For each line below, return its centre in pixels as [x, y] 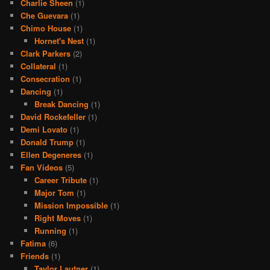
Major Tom [54, 192]
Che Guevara [45, 15]
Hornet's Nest [59, 40]
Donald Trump [47, 142]
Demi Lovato [44, 129]
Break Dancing [61, 104]
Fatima [33, 243]
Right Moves [57, 218]
